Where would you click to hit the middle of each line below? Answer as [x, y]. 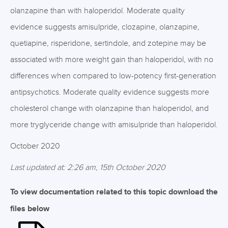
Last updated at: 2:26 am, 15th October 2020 [88, 167]
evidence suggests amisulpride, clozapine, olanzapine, [105, 27]
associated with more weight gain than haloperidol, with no [112, 60]
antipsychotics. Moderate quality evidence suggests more [110, 92]
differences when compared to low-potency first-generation [113, 76]
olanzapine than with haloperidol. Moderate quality [97, 11]
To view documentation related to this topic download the [114, 192]
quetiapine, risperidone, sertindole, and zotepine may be [108, 43]
